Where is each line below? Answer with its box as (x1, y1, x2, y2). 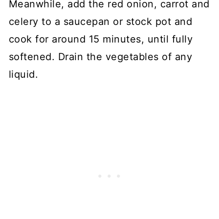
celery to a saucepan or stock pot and (8, 15, 193, 27)
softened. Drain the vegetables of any (8, 50, 193, 63)
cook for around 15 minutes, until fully (8, 33, 193, 45)
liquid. (8, 68, 39, 80)
